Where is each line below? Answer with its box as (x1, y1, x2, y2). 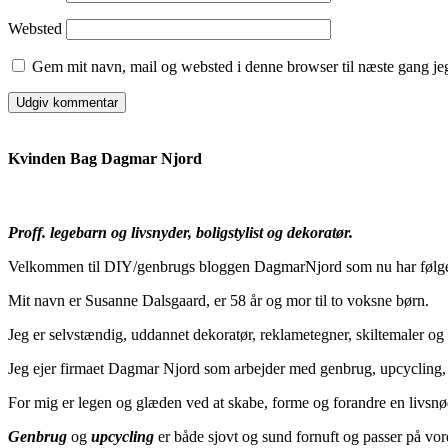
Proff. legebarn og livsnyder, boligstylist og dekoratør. (8, 223, 353, 241)
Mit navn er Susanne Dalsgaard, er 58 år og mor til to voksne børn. (8, 291, 429, 309)
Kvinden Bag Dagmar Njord (8, 150, 202, 168)
